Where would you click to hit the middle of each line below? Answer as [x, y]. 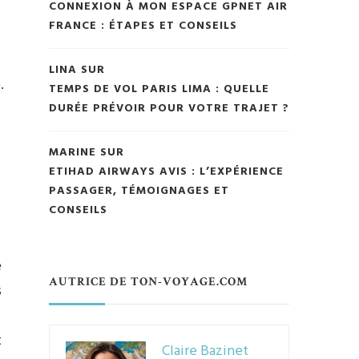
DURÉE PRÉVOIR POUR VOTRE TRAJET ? [169, 109]
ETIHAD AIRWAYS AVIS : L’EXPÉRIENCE [166, 172]
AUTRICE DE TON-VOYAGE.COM [148, 282]
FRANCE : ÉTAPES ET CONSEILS [143, 26]
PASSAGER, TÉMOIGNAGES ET [139, 192]
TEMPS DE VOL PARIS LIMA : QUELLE [159, 90]
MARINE [73, 153]
